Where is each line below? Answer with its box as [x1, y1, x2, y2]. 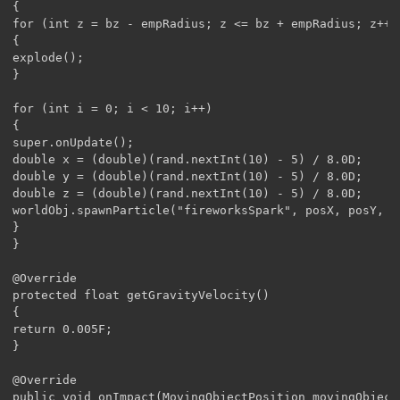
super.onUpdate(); [12, 135, 134, 149]
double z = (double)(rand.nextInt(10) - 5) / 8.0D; [12, 186, 362, 200]
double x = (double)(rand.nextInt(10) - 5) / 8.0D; [12, 152, 362, 166]
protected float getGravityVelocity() [12, 287, 270, 302]
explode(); [12, 50, 84, 64]
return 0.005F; [12, 321, 112, 336]
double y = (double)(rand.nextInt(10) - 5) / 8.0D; [12, 169, 362, 183]
